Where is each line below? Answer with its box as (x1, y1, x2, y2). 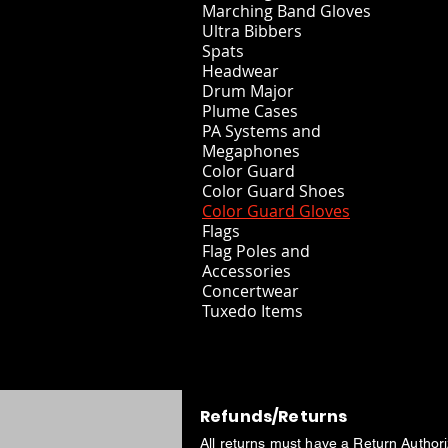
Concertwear (202, 279, 299, 302)
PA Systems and (202, 119, 321, 142)
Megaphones (202, 139, 300, 162)
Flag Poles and (202, 239, 310, 262)
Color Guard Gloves (202, 199, 350, 222)
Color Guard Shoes (202, 179, 345, 202)
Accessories (202, 259, 291, 282)
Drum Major (202, 79, 294, 102)
